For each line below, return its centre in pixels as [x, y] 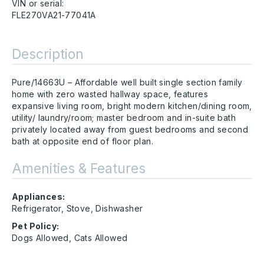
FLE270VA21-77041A [54, 15]
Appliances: [39, 197]
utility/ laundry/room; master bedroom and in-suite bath [124, 118]
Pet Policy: [36, 226]
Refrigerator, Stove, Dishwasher [77, 209]
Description [48, 55]
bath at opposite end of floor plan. [82, 141]
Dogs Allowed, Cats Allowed [70, 238]
